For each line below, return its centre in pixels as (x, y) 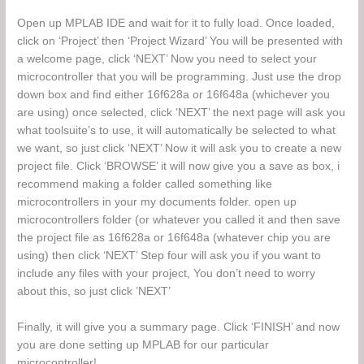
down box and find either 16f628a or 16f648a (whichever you (174, 94)
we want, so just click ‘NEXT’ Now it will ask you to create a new (180, 148)
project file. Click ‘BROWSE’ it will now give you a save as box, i (179, 166)
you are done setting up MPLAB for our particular (143, 344)
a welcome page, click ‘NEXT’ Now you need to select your (167, 58)
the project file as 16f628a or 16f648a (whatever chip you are (174, 237)
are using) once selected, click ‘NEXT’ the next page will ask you (182, 112)
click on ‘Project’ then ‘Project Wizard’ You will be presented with (180, 41)
